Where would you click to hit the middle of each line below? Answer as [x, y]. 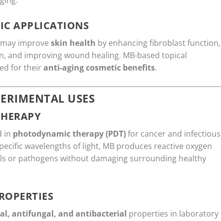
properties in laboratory [173, 214]
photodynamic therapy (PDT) [69, 134]
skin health [73, 43]
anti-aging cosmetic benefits [99, 67]
